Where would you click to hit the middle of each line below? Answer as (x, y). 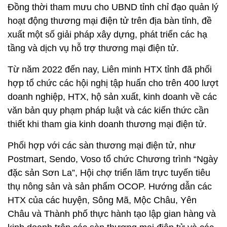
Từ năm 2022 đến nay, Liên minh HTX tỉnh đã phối (110, 69)
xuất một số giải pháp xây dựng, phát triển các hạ (107, 34)
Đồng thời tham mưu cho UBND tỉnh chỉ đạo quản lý (113, 7)
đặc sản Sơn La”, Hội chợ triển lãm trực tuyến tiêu (109, 173)
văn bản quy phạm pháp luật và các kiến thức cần (108, 110)
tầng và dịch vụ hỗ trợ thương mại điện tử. (93, 48)
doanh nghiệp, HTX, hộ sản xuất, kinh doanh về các (112, 97)
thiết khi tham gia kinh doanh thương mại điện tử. (107, 124)
